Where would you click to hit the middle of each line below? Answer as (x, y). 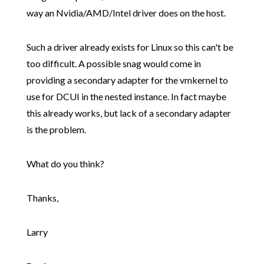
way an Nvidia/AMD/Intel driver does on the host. (126, 13)
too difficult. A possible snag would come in (113, 64)
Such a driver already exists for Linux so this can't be (130, 47)
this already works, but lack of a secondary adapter (128, 113)
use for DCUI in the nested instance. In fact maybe (126, 97)
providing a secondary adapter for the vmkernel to (127, 80)
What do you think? (65, 164)
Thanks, (42, 198)
